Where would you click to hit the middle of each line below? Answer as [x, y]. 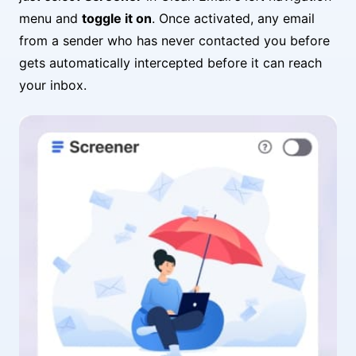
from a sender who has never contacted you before [174, 40]
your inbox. [53, 85]
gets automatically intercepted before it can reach [170, 62]
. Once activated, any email [233, 18]
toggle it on [117, 18]
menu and [50, 18]
